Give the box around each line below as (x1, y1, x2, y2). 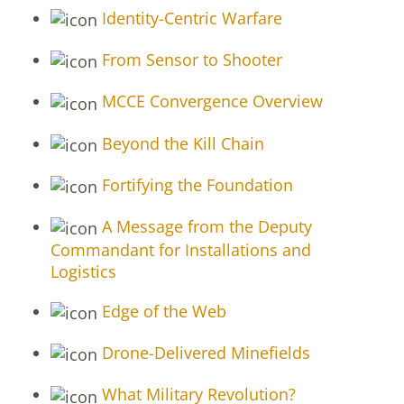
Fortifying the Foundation (97, 173, 293, 196)
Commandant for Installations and (50, 239, 311, 262)
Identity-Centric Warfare (97, 6, 282, 29)
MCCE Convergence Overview (97, 90, 323, 113)
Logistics (50, 261, 116, 283)
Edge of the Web (97, 300, 226, 323)
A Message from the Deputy (97, 215, 312, 237)
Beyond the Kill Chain (97, 132, 264, 154)
